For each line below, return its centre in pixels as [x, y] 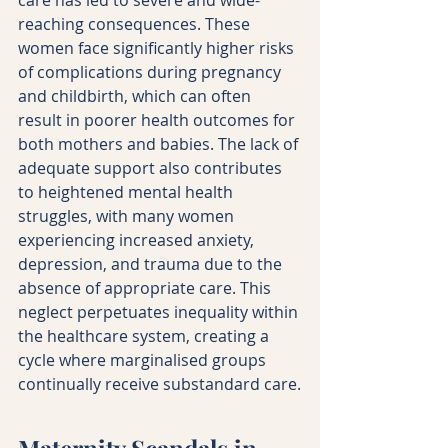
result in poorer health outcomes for [158, 119]
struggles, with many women [128, 215]
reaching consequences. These [136, 23]
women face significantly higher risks [158, 47]
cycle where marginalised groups [144, 359]
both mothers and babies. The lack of [160, 143]
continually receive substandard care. [159, 383]
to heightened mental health [127, 191]
